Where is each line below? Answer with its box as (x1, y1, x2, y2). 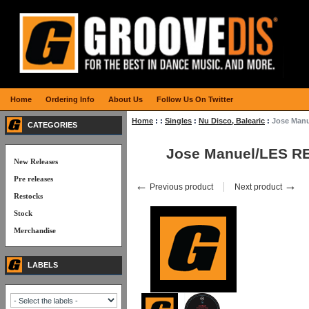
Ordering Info (46, 95, 94, 103)
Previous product (148, 182, 213, 192)
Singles (165, 117, 192, 125)
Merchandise (14, 226, 56, 235)
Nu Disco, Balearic (199, 117, 265, 125)
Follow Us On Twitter (157, 95, 233, 103)
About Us (108, 95, 143, 103)
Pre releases (14, 175, 53, 183)
